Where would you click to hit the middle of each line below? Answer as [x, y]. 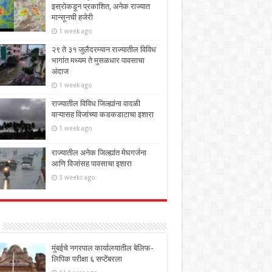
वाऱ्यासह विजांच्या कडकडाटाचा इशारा [102, 115]
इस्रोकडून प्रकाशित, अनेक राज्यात [100, 7]
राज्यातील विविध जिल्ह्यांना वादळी [96, 104]
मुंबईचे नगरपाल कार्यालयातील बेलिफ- [102, 248]
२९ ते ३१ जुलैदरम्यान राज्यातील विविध [104, 50]
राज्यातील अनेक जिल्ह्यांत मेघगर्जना [99, 153]
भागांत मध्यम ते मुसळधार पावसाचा [98, 61]
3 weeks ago [77, 178]
